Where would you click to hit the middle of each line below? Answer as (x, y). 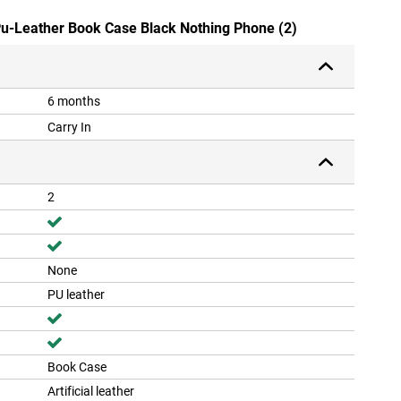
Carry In (69, 128)
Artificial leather (91, 392)
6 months (74, 102)
